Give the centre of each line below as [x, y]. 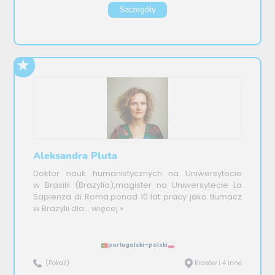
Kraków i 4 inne [218, 263]
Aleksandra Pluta [76, 156]
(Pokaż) [58, 263]
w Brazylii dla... [62, 209]
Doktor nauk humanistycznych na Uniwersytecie [137, 174]
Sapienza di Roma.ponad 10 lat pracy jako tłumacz [137, 197]
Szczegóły [137, 10]
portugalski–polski [137, 245]
